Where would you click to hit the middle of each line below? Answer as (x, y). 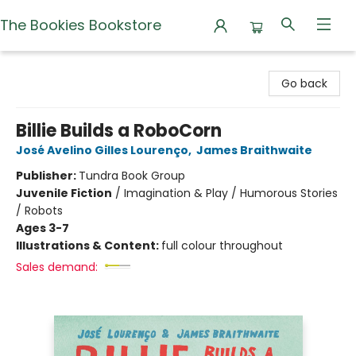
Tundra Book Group (132, 176)
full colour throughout (222, 246)
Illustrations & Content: (89, 246)
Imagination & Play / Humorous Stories (231, 193)
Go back (304, 83)
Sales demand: (57, 267)
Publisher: (47, 176)
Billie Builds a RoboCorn (119, 131)
